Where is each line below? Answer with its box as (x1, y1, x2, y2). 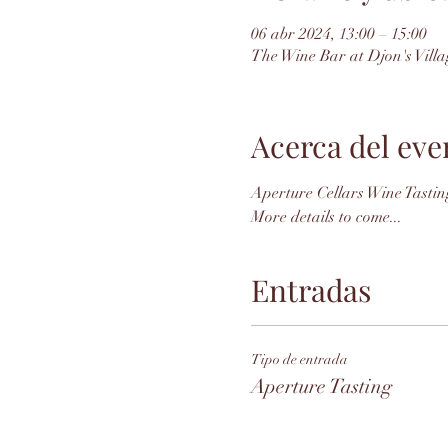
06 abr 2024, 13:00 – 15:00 (250, 24, 427, 44)
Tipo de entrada (250, 351, 348, 368)
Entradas (250, 270, 371, 310)
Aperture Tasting (250, 374, 392, 399)
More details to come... (250, 207, 402, 227)
